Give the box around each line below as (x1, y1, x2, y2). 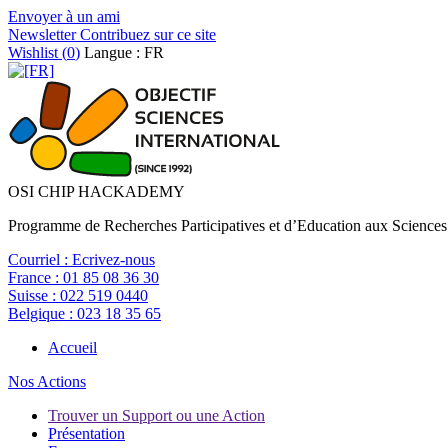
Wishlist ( (8, 44, 67, 61)
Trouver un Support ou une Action (48, 407, 265, 424)
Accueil (48, 339, 97, 356)
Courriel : (8, 251, 72, 268)
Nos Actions (8, 373, 86, 390)
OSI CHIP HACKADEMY (8, 183, 185, 200)
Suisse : (8, 287, 60, 304)
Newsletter (8, 26, 76, 43)
